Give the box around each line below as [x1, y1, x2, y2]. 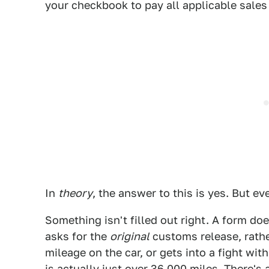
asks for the [45, 230, 110, 243]
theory [58, 187, 92, 199]
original [110, 230, 150, 243]
